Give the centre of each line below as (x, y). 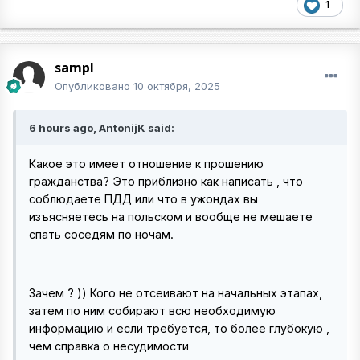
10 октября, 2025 (177, 86)
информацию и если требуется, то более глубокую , (179, 328)
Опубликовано (94, 86)
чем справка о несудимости (109, 346)
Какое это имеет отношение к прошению (146, 164)
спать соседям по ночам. (101, 234)
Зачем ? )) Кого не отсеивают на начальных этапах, (176, 292)
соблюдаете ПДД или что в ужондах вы (143, 199)
